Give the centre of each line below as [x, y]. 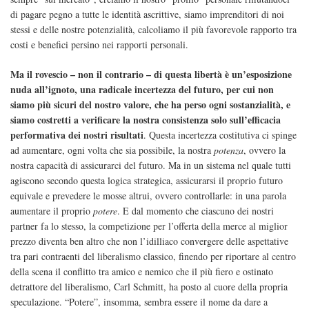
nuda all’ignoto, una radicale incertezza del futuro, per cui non [142, 90]
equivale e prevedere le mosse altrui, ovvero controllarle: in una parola [148, 196]
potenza [229, 150]
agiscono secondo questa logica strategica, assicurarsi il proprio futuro [147, 181]
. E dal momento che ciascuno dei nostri [196, 211]
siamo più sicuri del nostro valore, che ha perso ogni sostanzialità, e [150, 105]
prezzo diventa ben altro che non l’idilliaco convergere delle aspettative [149, 241]
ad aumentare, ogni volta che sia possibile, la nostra [112, 150]
